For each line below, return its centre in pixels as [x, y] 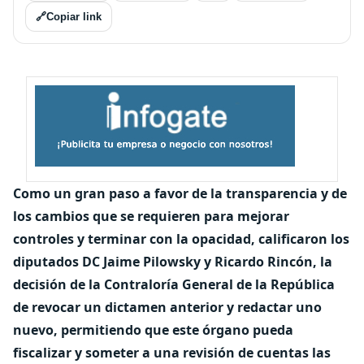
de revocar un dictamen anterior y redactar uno [167, 307]
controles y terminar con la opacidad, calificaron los [181, 239]
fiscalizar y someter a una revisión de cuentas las [172, 353]
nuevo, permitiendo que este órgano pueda [153, 330]
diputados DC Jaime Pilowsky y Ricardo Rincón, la [173, 262]
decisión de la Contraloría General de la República [174, 284]
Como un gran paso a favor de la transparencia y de [180, 193]
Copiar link [74, 17]
